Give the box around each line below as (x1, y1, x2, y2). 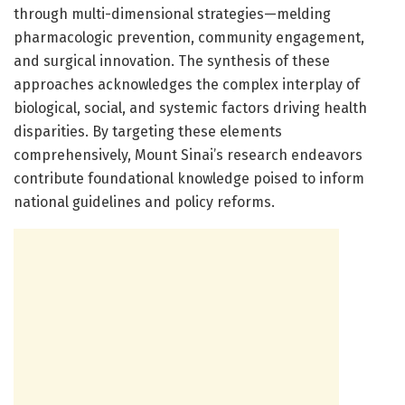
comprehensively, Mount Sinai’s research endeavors (14, 146, 363, 164)
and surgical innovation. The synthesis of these (14, 52, 330, 70)
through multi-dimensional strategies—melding (14, 5, 331, 23)
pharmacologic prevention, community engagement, (14, 28, 364, 46)
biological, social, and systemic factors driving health (14, 99, 367, 117)
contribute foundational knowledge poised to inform (14, 169, 364, 187)
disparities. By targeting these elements (14, 122, 282, 140)
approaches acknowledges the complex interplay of (14, 75, 360, 93)
